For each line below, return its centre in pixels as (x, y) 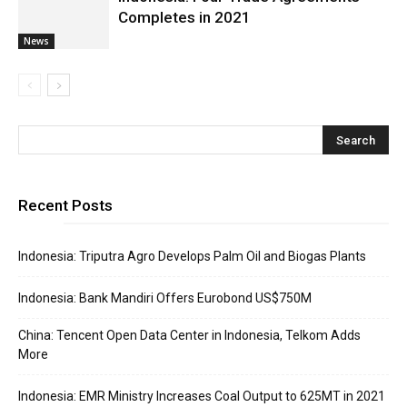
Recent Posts (65, 205)
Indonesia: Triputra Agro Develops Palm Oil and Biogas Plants (192, 256)
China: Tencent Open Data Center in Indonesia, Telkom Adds (189, 335)
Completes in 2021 (184, 17)
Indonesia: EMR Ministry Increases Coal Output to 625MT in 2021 (202, 396)
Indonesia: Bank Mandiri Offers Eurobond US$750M (165, 298)
